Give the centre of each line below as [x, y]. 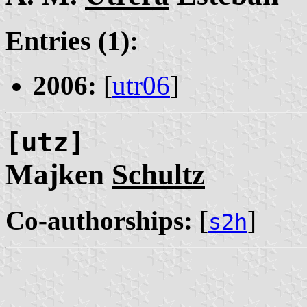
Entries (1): [72, 41]
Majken [59, 175]
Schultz [158, 175]
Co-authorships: [99, 220]
